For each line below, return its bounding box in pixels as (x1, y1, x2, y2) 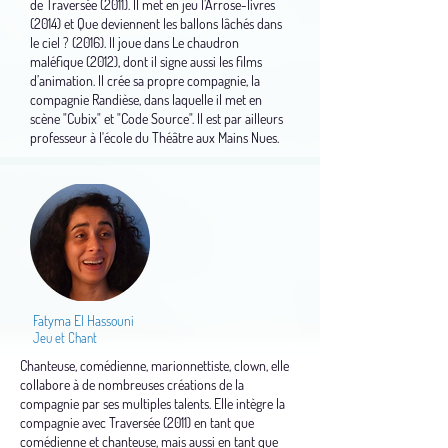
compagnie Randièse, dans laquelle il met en (30, 91, 262, 108)
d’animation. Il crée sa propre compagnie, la (30, 72, 260, 89)
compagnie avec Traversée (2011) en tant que (20, 414, 254, 431)
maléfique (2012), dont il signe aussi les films (30, 53, 262, 70)
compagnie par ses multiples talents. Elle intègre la (20, 395, 285, 412)
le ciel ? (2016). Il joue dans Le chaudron (30, 34, 239, 51)
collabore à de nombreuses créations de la (20, 376, 244, 393)
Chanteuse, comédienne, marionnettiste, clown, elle (20, 357, 289, 374)
